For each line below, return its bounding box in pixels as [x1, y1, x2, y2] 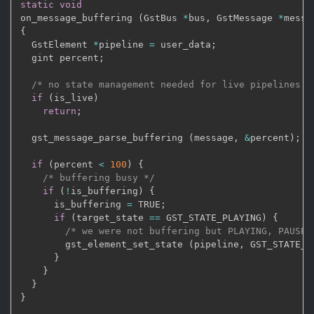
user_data [155, 39, 211, 50]
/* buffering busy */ [43, 172, 155, 183]
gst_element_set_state [20, 239, 189, 250]
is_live [54, 93, 93, 103]
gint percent [20, 53, 99, 63]
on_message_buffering [20, 13, 138, 23]
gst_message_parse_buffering [20, 132, 189, 143]
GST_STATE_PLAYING [161, 212, 261, 223]
